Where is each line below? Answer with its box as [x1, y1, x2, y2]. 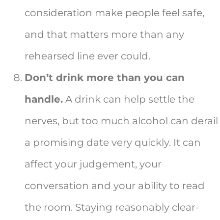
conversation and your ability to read [25, 180, 205, 192]
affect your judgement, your [25, 158, 162, 170]
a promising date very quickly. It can [25, 137, 201, 149]
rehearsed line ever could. [25, 50, 150, 62]
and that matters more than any [25, 28, 184, 41]
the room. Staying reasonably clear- [25, 201, 199, 214]
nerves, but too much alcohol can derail [25, 115, 218, 127]
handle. [25, 93, 63, 106]
